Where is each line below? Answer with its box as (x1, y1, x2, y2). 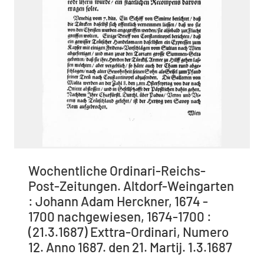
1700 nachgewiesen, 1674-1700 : (28, 209, 212, 225)
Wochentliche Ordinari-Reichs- (28, 163, 206, 179)
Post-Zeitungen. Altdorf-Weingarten (28, 178, 234, 194)
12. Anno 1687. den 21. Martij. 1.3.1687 (28, 239, 232, 255)
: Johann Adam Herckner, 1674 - (28, 193, 208, 209)
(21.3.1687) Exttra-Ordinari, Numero (28, 224, 229, 240)
